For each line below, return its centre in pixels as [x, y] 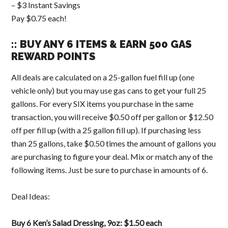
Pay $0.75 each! [39, 18]
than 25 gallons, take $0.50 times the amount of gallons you [114, 143]
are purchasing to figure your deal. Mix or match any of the [112, 156]
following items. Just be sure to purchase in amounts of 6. [110, 169]
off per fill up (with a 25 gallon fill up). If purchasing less [106, 130]
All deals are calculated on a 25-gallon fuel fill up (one [103, 77]
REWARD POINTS [53, 56]
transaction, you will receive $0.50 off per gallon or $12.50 [112, 117]
